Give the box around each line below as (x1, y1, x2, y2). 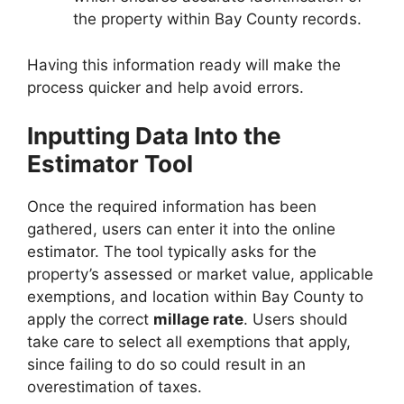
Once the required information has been (27, 197, 317, 216)
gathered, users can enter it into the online (27, 220, 335, 238)
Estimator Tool (27, 150, 193, 178)
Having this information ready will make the (27, 55, 341, 74)
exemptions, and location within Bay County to (27, 288, 363, 306)
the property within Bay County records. (73, 10, 362, 28)
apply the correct (27, 310, 153, 328)
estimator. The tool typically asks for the (27, 243, 317, 261)
